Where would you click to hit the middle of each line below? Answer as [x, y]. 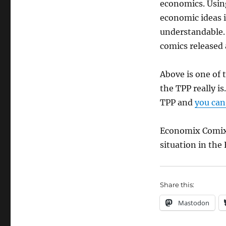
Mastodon [193, 203]
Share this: [177, 184]
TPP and [177, 102]
